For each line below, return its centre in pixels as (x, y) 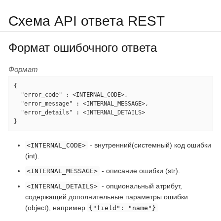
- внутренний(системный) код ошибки (149, 145)
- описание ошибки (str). (140, 171)
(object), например (56, 207)
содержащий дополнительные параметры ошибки (107, 197)
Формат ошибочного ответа (83, 47)
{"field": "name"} (123, 208)
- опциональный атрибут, (141, 186)
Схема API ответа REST (87, 21)
